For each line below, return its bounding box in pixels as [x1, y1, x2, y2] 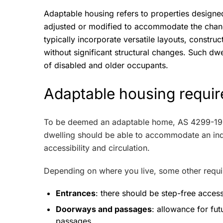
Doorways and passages [56, 204, 152, 214]
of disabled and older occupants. [44, 60, 168, 70]
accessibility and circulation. [44, 143, 155, 153]
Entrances [56, 188, 96, 198]
